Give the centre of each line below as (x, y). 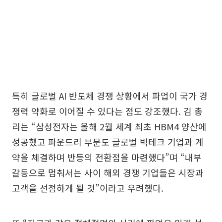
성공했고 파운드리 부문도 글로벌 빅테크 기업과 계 (108, 142)
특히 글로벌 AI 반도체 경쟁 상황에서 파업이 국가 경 (110, 96)
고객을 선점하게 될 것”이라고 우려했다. (88, 188)
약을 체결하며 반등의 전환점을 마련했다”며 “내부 (107, 157)
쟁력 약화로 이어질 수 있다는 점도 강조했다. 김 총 (107, 111)
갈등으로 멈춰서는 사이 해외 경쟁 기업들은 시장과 (108, 172)
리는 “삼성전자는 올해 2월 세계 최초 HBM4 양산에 (109, 126)
